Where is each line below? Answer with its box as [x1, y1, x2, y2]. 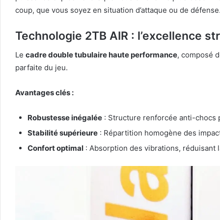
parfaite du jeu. [15, 63, 68, 73]
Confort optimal [27, 143, 83, 153]
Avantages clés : [15, 88, 74, 98]
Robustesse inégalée [27, 113, 102, 123]
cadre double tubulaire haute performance [26, 50, 177, 60]
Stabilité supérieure [27, 128, 98, 138]
